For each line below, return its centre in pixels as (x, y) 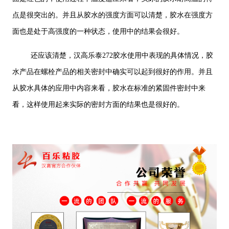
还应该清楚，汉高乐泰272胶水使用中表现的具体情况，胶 (122, 56)
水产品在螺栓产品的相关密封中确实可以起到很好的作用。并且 (112, 72)
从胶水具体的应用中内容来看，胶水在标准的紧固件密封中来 (109, 88)
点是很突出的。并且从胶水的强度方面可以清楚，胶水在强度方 (112, 15)
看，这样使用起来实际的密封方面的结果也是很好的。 (98, 105)
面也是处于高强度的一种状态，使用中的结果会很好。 (98, 32)
